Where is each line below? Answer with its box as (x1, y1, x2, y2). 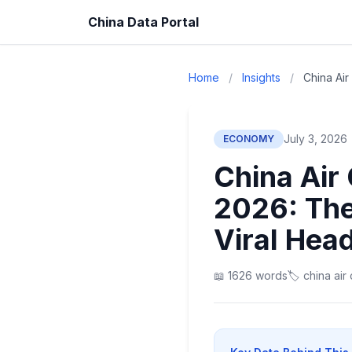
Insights (242, 71, 280, 84)
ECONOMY (223, 133, 274, 145)
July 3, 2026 (284, 132, 347, 145)
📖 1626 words (214, 269, 288, 282)
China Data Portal (88, 14, 199, 30)
